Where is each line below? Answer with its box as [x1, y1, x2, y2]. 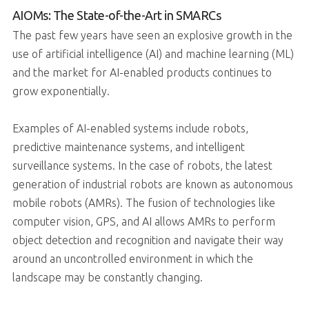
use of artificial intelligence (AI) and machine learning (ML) [12, 48, 294, 61]
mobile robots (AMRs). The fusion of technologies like [12, 197, 275, 210]
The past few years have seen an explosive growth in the [12, 29, 292, 42]
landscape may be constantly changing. [12, 271, 203, 284]
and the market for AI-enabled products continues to [12, 66, 272, 79]
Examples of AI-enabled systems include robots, [12, 122, 248, 135]
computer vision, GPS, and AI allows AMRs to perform [12, 215, 275, 228]
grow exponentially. [12, 85, 110, 98]
